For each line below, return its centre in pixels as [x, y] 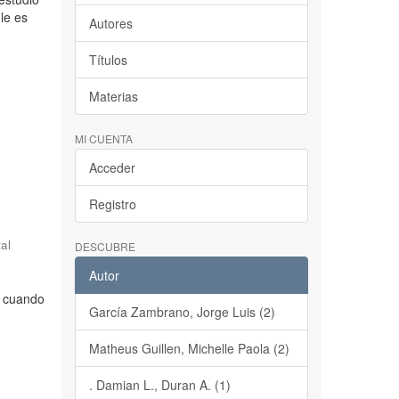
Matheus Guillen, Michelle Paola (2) [189, 348]
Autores [110, 23]
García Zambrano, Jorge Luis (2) [182, 312]
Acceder [112, 167]
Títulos [108, 60]
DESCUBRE [105, 246]
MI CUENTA [103, 138]
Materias [113, 96]
